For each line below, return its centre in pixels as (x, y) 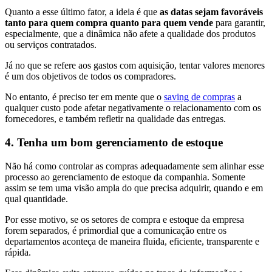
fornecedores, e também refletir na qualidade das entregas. (115, 119)
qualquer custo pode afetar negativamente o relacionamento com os (133, 108)
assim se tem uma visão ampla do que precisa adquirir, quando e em (134, 188)
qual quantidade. (36, 199)
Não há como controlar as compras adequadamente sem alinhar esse (134, 166)
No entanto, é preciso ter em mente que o (84, 97)
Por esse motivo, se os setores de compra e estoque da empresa (124, 219)
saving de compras (199, 97)
